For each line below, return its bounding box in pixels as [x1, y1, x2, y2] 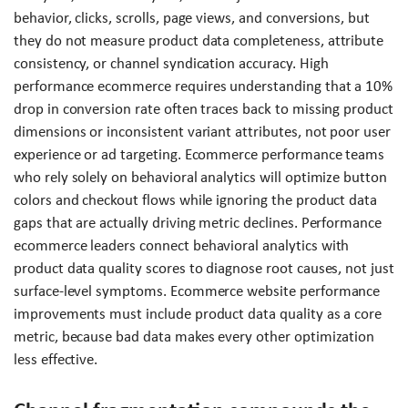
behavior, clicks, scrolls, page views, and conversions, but [14, 8, 370, 26]
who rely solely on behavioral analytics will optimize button [14, 168, 387, 186]
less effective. [14, 350, 98, 368]
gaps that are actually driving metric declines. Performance [14, 213, 382, 231]
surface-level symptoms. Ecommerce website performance [14, 281, 381, 300]
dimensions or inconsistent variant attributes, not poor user [14, 122, 391, 140]
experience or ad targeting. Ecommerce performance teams [14, 145, 385, 163]
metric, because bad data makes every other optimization [14, 327, 375, 345]
